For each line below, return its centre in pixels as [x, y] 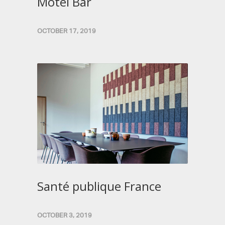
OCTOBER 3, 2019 [65, 215]
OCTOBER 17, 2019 [67, 31]
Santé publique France [99, 186]
